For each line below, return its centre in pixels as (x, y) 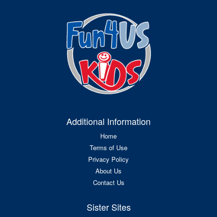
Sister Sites (108, 207)
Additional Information (108, 121)
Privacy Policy (108, 159)
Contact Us (108, 182)
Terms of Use (108, 147)
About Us (108, 170)
